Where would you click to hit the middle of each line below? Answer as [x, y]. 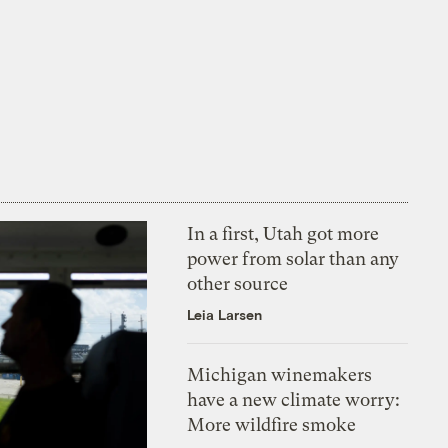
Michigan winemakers [280, 374]
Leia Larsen [225, 314]
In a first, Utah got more [283, 233]
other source [238, 283]
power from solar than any [293, 258]
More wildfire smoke [272, 424]
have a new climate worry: [294, 399]
